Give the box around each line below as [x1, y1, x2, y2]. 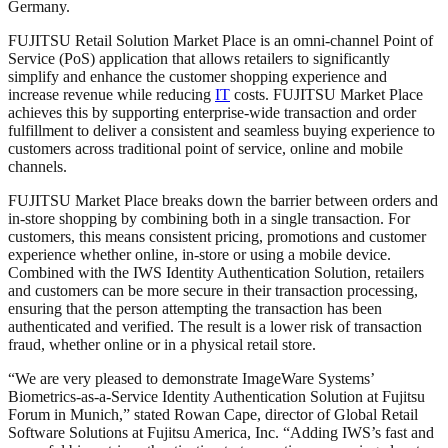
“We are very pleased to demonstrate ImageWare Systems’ [8, 369, 374, 387]
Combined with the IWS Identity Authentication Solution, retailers [8, 263, 424, 281]
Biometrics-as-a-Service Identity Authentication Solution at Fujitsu [8, 387, 425, 405]
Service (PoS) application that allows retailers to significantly [8, 49, 390, 67]
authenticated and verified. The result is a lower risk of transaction [8, 317, 422, 335]
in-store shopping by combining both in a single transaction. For [8, 209, 410, 227]
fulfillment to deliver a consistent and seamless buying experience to [8, 121, 435, 139]
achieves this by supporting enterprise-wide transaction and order [8, 103, 416, 121]
